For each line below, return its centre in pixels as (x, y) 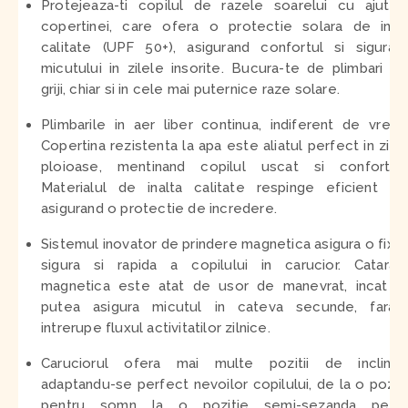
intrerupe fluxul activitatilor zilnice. (156, 327)
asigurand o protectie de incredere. (159, 208)
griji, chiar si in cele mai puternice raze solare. (191, 89)
